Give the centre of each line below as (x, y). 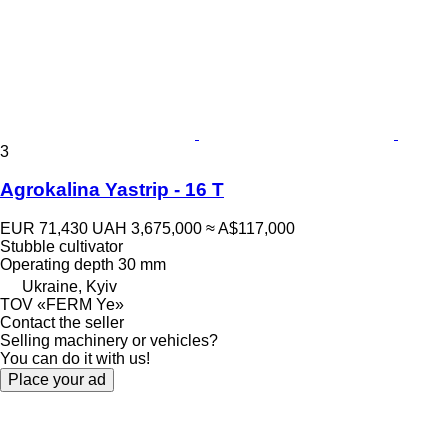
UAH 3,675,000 (147, 228)
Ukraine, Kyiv (69, 286)
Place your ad (57, 379)
